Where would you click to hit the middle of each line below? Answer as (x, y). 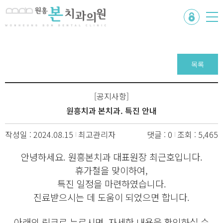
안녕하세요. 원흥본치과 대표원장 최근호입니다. (111, 157)
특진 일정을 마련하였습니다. (111, 183)
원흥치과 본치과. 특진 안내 (111, 111)
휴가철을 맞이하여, (111, 170)
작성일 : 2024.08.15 (39, 134)
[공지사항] (111, 96)
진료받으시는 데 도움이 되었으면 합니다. (111, 197)
